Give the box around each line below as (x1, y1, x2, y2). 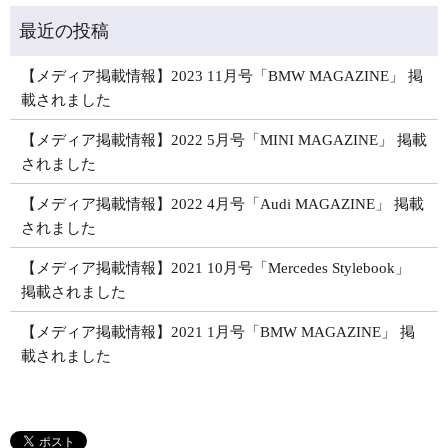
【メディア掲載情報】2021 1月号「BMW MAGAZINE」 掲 (20, 323, 415, 340)
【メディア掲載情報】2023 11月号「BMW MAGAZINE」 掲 (20, 67, 423, 84)
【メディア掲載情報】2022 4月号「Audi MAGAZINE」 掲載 (20, 195, 424, 212)
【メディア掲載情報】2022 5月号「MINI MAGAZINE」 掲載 (20, 131, 427, 148)
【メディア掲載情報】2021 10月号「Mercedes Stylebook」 (20, 259, 410, 276)
